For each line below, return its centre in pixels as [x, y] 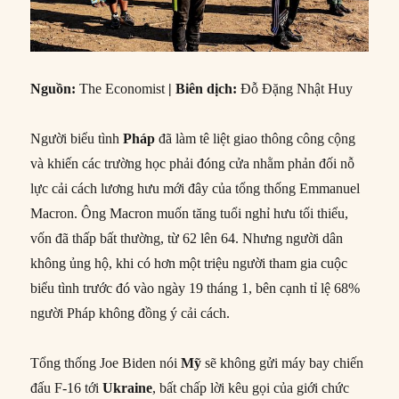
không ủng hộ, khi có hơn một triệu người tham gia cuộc [189, 263]
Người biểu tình [77, 138]
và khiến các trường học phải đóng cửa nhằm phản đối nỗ [193, 163]
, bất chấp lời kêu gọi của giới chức [251, 387]
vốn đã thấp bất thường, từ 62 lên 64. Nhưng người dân [187, 238]
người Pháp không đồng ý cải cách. [130, 313]
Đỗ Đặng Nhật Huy [295, 88]
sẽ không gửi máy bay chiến [283, 362]
